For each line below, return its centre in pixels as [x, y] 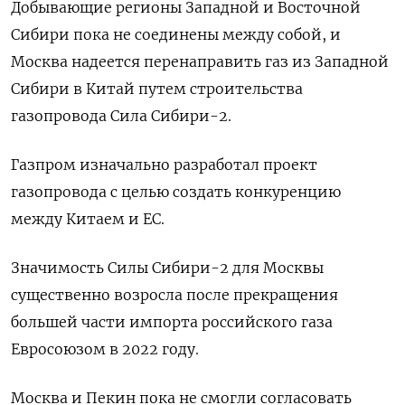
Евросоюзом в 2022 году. [105, 349]
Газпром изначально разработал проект [164, 165]
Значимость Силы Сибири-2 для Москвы [167, 268]
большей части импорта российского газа [172, 322]
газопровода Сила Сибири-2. [121, 116]
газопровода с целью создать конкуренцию [176, 192]
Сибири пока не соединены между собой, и [176, 35]
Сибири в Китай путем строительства [157, 89]
